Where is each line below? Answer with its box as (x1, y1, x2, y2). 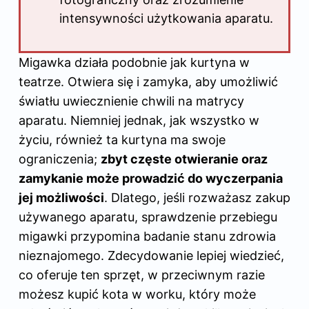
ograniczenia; (19, 152, 101, 167)
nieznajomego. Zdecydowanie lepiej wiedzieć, (19, 248, 284, 263)
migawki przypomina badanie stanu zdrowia (19, 229, 276, 244)
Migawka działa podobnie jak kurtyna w (19, 55, 250, 70)
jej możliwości (19, 190, 104, 206)
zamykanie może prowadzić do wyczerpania (19, 171, 283, 186)
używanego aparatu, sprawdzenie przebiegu (19, 210, 277, 225)
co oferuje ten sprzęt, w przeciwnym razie (19, 268, 265, 283)
